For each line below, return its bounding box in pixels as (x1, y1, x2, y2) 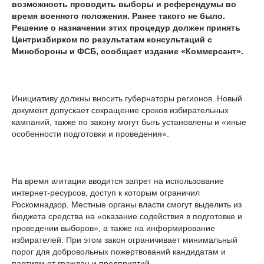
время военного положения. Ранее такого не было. (12, 11, 225, 21)
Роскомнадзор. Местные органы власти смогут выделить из (12, 199, 242, 209)
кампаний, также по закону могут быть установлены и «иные (12, 117, 246, 127)
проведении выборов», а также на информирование (12, 223, 215, 233)
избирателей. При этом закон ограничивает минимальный (12, 235, 237, 245)
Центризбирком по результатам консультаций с (12, 34, 212, 44)
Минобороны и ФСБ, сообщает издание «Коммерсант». (12, 46, 243, 56)
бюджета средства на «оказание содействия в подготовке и (12, 211, 242, 221)
